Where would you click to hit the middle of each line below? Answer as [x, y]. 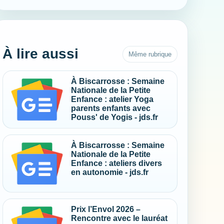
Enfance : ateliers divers [116, 163]
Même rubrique [150, 54]
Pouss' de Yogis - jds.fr [114, 117]
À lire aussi [40, 54]
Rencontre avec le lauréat [119, 218]
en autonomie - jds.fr [110, 172]
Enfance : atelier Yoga [112, 99]
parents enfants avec [111, 108]
